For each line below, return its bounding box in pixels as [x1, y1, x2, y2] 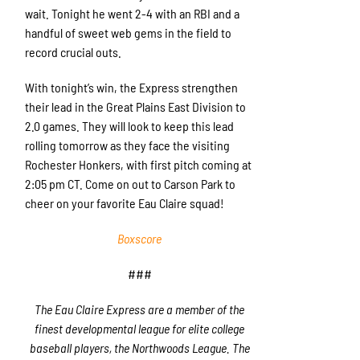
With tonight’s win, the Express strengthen [25, 80, 239, 96]
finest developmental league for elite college [35, 321, 245, 337]
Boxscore [117, 231, 162, 247]
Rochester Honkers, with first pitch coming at [25, 157, 252, 173]
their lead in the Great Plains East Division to [25, 99, 247, 115]
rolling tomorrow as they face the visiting [25, 137, 231, 153]
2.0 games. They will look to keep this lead [25, 118, 235, 134]
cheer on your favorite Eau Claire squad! [25, 195, 225, 211]
